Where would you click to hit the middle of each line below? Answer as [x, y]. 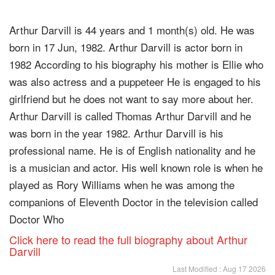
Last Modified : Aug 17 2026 [219, 268]
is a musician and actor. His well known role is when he [136, 167]
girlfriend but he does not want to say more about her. [131, 98]
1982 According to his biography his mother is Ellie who [136, 64]
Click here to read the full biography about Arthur [128, 239]
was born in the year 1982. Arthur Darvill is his [116, 133]
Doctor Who [37, 219]
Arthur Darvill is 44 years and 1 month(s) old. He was [132, 29]
